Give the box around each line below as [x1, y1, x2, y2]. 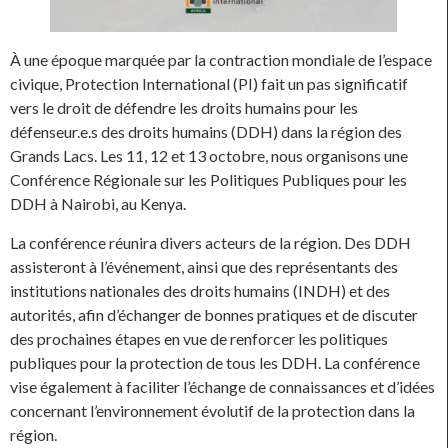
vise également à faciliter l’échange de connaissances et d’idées [10, 376, 435, 396]
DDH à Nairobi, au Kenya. [10, 194, 186, 214]
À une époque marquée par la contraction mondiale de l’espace [10, 50, 432, 70]
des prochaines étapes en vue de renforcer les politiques [10, 328, 388, 348]
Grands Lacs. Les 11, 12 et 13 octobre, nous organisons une [10, 146, 408, 166]
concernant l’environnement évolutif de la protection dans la [10, 400, 415, 420]
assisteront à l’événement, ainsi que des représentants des [10, 256, 398, 276]
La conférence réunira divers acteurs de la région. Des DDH [10, 232, 411, 252]
